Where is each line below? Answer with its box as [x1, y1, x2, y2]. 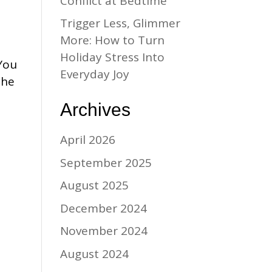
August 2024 [59, 245, 129, 262]
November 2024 [59, 223, 148, 239]
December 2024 [59, 200, 147, 216]
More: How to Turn [59, 32, 165, 48]
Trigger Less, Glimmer [59, 15, 180, 31]
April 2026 [59, 132, 115, 148]
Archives [59, 100, 131, 120]
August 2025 [59, 177, 129, 193]
